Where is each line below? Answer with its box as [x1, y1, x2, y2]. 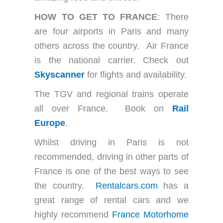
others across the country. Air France [34, 40, 189, 51]
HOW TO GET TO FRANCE [34, 11, 158, 22]
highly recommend [34, 209, 112, 220]
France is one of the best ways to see [34, 166, 189, 176]
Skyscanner [34, 69, 85, 80]
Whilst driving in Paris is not [34, 137, 189, 147]
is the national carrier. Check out [34, 55, 189, 65]
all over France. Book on [34, 103, 172, 113]
